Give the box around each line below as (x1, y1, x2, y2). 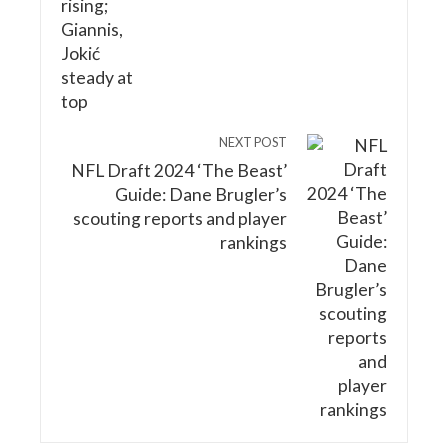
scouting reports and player (73, 207, 287, 229)
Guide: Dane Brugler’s (115, 183, 287, 205)
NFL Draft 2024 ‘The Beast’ (71, 159, 287, 181)
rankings (220, 231, 287, 253)
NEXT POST (219, 133, 287, 150)
